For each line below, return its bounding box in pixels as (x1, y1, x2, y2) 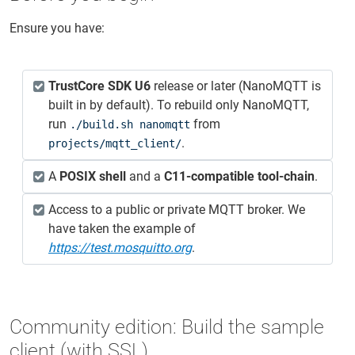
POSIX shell (59, 169, 126, 184)
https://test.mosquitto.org (48, 240, 192, 255)
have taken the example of (48, 221, 196, 236)
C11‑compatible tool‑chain (164, 169, 315, 184)
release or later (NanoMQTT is (151, 78, 321, 94)
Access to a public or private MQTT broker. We (48, 202, 305, 217)
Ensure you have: (10, 21, 105, 36)
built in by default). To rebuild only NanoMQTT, (48, 97, 309, 113)
